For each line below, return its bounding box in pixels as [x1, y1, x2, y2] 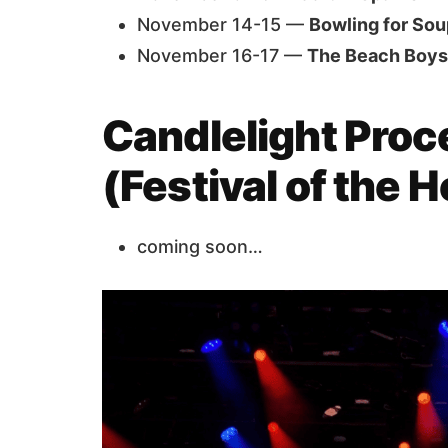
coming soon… [137, 236, 263, 257]
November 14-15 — [137, 14, 309, 35]
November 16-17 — [137, 45, 307, 66]
